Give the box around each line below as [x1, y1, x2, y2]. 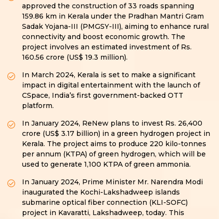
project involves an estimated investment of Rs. [22, 43, 192, 52]
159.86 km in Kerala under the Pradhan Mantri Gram [22, 12, 204, 21]
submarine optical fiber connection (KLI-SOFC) [22, 198, 188, 207]
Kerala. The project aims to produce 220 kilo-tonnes [22, 139, 206, 149]
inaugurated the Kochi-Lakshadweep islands [22, 188, 180, 197]
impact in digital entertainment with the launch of [22, 81, 200, 90]
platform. [22, 101, 54, 110]
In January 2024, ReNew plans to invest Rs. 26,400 [22, 119, 202, 128]
